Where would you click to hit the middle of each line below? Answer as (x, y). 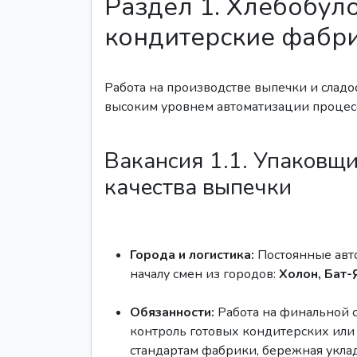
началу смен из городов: (204, 274)
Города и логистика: (192, 255)
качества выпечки (198, 187)
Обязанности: (172, 312)
